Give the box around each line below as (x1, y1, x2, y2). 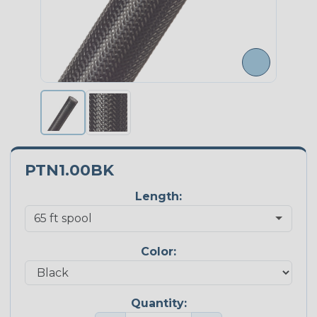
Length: (135, 190, 182, 204)
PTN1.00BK (25, 161, 114, 180)
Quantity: (130, 296, 187, 310)
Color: (141, 245, 176, 259)
